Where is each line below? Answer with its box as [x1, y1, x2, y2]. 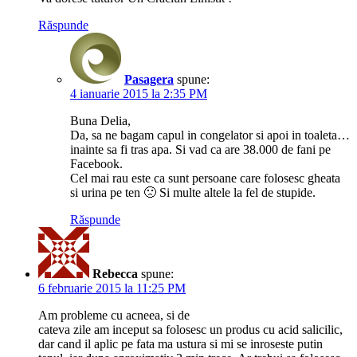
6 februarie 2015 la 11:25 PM [38, 281, 186, 296]
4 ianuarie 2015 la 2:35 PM [70, 87, 207, 101]
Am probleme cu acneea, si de [38, 308, 190, 323]
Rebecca [92, 267, 138, 281]
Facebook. [70, 157, 123, 171]
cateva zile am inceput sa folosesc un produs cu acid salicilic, [38, 323, 343, 337]
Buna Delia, [70, 114, 131, 128]
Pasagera [124, 73, 174, 87]
